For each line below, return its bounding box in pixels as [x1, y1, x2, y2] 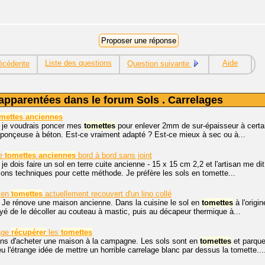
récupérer [11, 228, 46, 237]
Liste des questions [45, 59, 112, 67]
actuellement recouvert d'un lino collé [43, 189, 172, 198]
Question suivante [127, 59, 192, 68]
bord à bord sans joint [76, 151, 152, 160]
